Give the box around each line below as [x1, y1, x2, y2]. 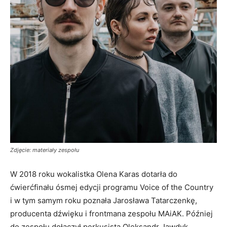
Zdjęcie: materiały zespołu [10, 146, 79, 154]
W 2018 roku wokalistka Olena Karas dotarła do [10, 169, 177, 179]
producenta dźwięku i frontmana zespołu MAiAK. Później [10, 208, 213, 218]
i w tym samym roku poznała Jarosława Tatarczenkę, [10, 195, 197, 205]
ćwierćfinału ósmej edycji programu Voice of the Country [10, 182, 213, 192]
